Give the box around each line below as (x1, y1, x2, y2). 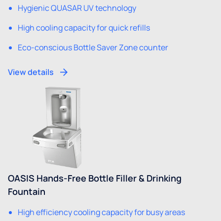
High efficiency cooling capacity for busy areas (18, 206, 185, 218)
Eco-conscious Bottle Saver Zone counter (18, 42, 168, 53)
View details (8, 67, 54, 77)
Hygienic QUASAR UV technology (18, 2, 136, 13)
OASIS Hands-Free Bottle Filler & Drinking (8, 172, 182, 184)
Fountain (8, 185, 45, 197)
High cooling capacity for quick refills (18, 22, 150, 33)
